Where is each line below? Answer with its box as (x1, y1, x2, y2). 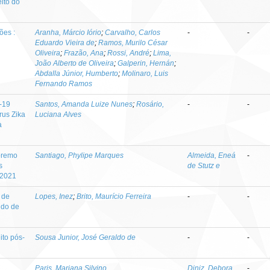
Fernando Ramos (35, 80, 93, 88)
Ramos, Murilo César (98, 39, 168, 47)
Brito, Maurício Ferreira (77, 192, 152, 201)
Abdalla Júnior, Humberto (35, 69, 119, 78)
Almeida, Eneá (187, 151, 236, 160)
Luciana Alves (35, 110, 82, 119)
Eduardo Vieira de (35, 39, 95, 47)
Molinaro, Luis (122, 69, 169, 78)
